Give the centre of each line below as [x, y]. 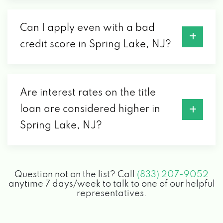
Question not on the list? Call [76, 174]
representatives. [111, 193]
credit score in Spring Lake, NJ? [96, 45]
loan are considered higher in [90, 109]
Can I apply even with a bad [87, 28]
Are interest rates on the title [88, 93]
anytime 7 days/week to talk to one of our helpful [111, 184]
